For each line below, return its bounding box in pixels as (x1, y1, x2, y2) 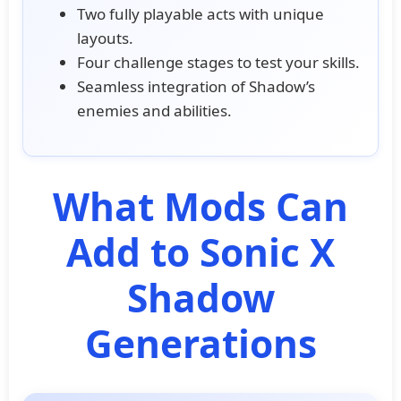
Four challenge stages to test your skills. (77, 51, 360, 73)
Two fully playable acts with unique (77, 3, 324, 24)
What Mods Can (53, 180, 348, 232)
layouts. (77, 27, 133, 48)
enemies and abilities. (77, 99, 232, 121)
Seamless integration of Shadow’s (77, 75, 315, 97)
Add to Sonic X (66, 226, 335, 277)
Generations (84, 317, 317, 369)
